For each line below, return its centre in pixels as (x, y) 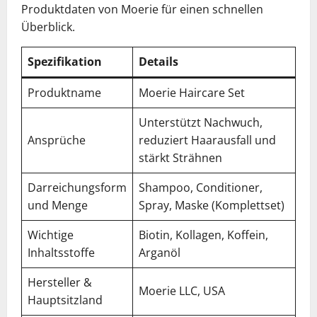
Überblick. (48, 27)
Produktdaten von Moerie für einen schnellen (142, 9)
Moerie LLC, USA (182, 291)
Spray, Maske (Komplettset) (212, 205)
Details (158, 62)
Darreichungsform (77, 188)
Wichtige (51, 235)
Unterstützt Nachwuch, (201, 122)
